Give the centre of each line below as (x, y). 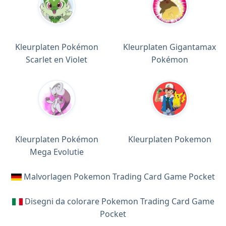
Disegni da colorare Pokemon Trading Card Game (119, 201)
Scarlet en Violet (56, 59)
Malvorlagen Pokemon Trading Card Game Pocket (119, 176)
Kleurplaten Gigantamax (169, 47)
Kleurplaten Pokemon (169, 139)
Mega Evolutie (56, 152)
